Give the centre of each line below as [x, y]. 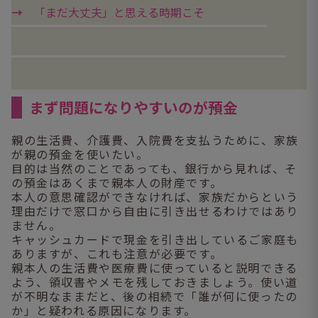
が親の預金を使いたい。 [80, 154]
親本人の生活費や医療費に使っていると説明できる [155, 268]
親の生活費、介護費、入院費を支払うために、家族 [155, 140]
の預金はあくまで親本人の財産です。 [117, 183]
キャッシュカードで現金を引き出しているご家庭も [155, 240]
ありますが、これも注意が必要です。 [117, 254]
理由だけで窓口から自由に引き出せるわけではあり [155, 211]
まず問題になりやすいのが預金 [134, 108]
